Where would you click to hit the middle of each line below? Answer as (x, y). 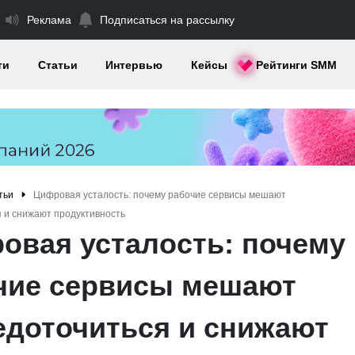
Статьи (57, 65)
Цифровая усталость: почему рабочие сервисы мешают (159, 195)
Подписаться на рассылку (167, 19)
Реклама (49, 19)
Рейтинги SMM (296, 65)
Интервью (134, 65)
